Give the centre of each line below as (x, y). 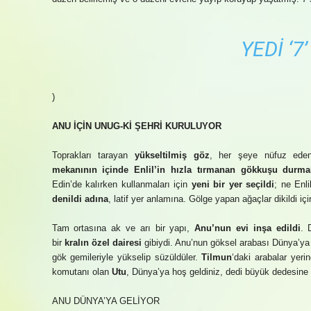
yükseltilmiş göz (172, 155)
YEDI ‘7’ (274, 49)
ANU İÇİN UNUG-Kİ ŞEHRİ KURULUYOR (136, 126)
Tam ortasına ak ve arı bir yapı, (123, 228)
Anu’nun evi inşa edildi (247, 228)
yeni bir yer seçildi (233, 184)
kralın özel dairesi (103, 243)
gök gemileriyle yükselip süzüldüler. (127, 257)
